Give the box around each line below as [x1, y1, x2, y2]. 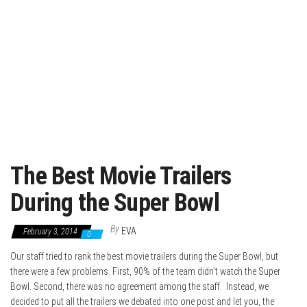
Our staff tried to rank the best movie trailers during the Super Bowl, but [10, 251, 278, 262]
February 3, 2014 [23, 227, 79, 237]
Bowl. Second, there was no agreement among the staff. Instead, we [10, 281, 269, 293]
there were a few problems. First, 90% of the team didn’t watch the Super [10, 266, 280, 278]
